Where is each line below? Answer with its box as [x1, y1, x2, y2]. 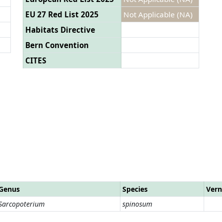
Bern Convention [25, 40, 89, 50]
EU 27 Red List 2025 [25, 9, 99, 19]
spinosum [122, 199, 152, 209]
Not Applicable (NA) [123, 9, 193, 19]
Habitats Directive [25, 24, 95, 35]
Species [122, 184, 148, 194]
